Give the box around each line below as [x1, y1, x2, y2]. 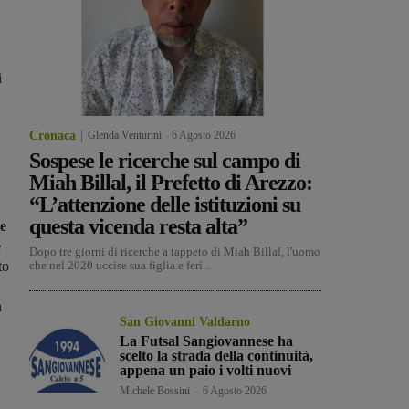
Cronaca [29, 129, 76, 143]
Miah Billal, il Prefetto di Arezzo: [29, 171, 312, 195]
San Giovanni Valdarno [120, 315, 251, 330]
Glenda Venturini [88, 129, 162, 142]
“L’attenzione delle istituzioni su [29, 193, 300, 217]
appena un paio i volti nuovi [120, 362, 292, 379]
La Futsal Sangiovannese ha [120, 333, 294, 350]
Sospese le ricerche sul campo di [29, 149, 300, 173]
